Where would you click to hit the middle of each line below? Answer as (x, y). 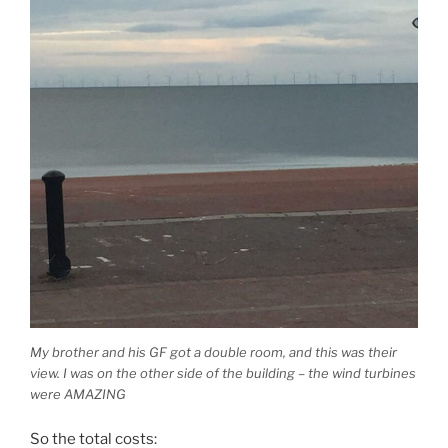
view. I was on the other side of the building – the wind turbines (223, 372)
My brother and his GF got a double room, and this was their (213, 351)
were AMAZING (78, 393)
